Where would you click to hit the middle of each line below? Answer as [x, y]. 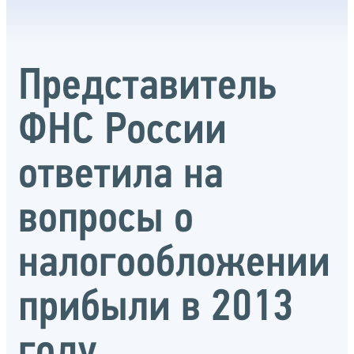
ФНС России [122, 132]
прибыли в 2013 [156, 309]
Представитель [147, 87]
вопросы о [106, 220]
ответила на [121, 176]
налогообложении [174, 264]
